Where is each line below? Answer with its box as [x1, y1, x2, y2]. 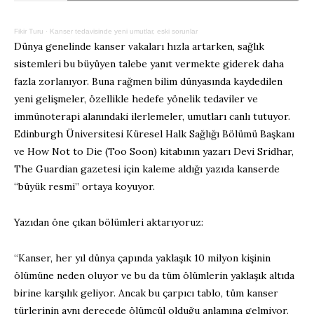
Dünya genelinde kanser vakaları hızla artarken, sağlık [14, 40, 264, 53]
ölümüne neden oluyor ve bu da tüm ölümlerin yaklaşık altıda [14, 269, 294, 282]
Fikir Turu [14, 27, 43, 36]
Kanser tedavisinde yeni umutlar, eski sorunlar [50, 27, 198, 36]
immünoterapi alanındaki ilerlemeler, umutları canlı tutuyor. [14, 110, 290, 123]
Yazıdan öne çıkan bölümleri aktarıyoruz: [14, 216, 203, 229]
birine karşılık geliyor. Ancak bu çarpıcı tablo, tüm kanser [14, 287, 278, 300]
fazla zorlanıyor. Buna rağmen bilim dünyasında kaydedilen [14, 75, 282, 88]
